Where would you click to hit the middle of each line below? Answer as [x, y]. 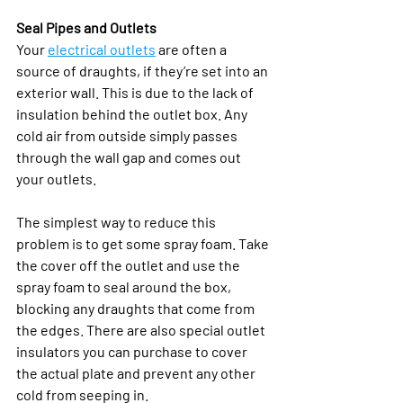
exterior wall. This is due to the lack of [136, 92]
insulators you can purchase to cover [133, 351]
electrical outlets [102, 49]
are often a [193, 49]
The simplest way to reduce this [117, 221]
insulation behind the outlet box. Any [133, 113]
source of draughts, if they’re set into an [143, 70]
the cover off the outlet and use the [130, 264]
